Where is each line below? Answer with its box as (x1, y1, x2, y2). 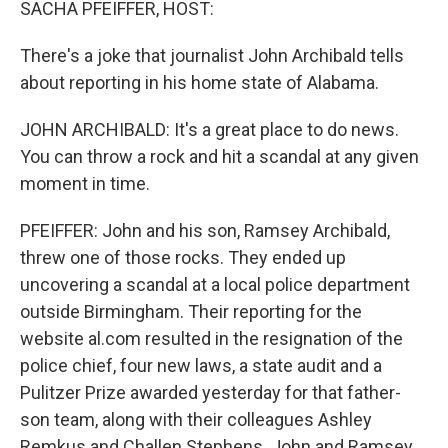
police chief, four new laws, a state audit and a (20, 355, 382, 376)
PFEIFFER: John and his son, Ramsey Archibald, (20, 220, 390, 241)
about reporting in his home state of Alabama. (20, 72, 379, 93)
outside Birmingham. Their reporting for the (20, 301, 362, 322)
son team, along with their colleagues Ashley (20, 409, 372, 430)
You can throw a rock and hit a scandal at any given (20, 146, 419, 167)
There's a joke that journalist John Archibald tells (20, 45, 404, 66)
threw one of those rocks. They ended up (20, 247, 346, 268)
